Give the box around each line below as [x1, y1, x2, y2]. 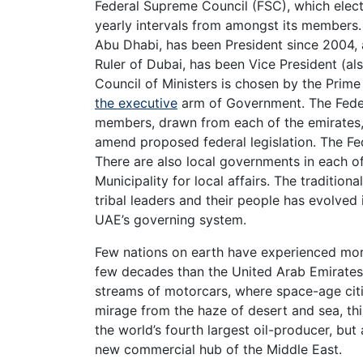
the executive [95, 94, 177, 111]
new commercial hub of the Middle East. [95, 340, 342, 357]
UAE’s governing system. [95, 211, 246, 228]
